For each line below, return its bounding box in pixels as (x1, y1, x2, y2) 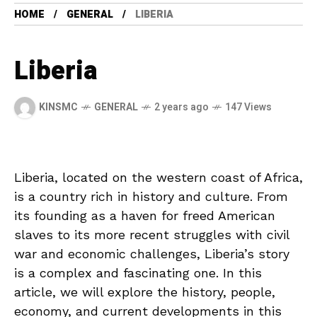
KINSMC (39, 100, 78, 115)
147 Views (225, 100, 272, 115)
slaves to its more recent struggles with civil (14, 226, 289, 242)
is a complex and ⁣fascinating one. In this (14, 265, 262, 280)
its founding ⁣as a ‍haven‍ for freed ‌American (14, 207, 275, 223)
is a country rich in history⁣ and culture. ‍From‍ (14, 188, 288, 204)
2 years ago (154, 100, 209, 115)
